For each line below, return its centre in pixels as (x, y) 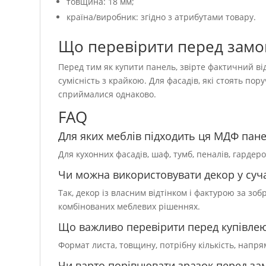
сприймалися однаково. (107, 94)
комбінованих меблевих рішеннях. (129, 207)
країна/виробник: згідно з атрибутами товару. (161, 17)
